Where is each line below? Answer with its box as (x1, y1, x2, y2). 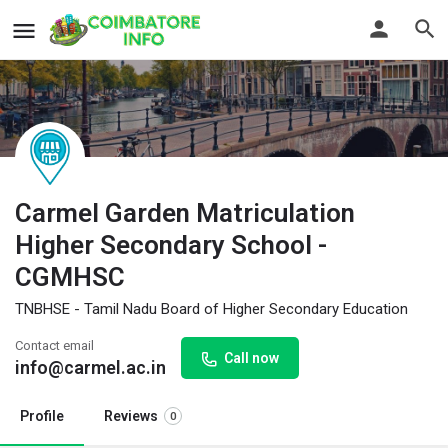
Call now (224, 349, 279, 366)
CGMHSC (15, 261, 125, 292)
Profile (20, 407, 64, 424)
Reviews (104, 407, 158, 424)
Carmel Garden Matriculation (15, 197, 355, 228)
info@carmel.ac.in (15, 356, 166, 378)
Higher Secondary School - (15, 229, 327, 260)
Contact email (15, 337, 94, 353)
